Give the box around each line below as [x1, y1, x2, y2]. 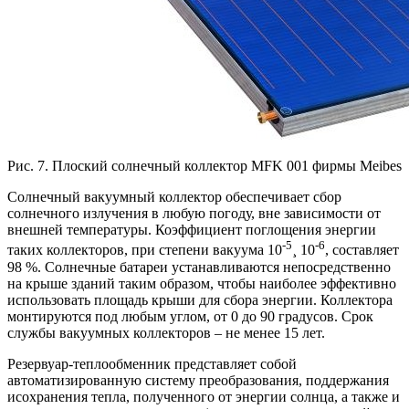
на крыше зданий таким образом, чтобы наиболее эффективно [7, 275, 396, 291]
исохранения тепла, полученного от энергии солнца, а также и [7, 388, 400, 404]
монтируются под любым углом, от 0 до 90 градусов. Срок [7, 308, 373, 324]
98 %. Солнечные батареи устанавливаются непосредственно [7, 258, 391, 275]
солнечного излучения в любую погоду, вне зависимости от [7, 205, 381, 222]
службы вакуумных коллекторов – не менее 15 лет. [7, 324, 325, 341]
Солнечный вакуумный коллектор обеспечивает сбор [7, 189, 341, 205]
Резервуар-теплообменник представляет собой [7, 355, 297, 372]
